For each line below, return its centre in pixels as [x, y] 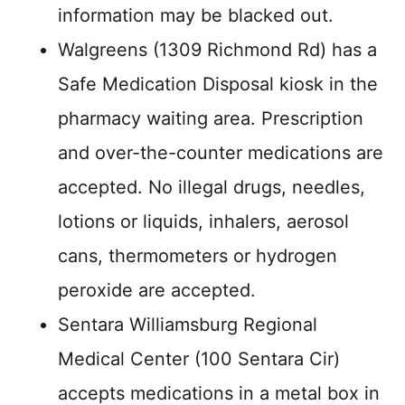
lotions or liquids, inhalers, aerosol [203, 221]
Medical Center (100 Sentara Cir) [199, 358]
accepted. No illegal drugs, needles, [212, 187]
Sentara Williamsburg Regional [188, 324]
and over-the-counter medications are [221, 152]
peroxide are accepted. [160, 290]
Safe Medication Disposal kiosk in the [218, 84]
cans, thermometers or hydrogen [198, 255]
